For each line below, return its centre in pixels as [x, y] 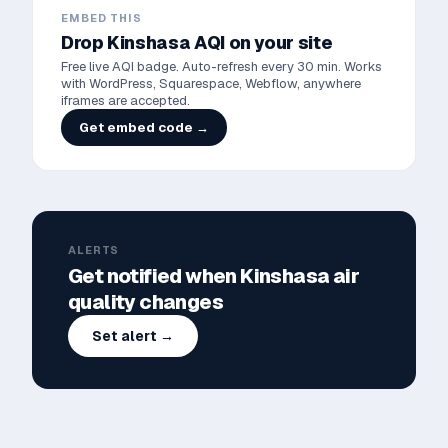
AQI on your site [261, 42]
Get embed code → [144, 127]
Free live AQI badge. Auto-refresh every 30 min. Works [221, 66]
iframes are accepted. [125, 100]
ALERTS [94, 250]
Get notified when [154, 276]
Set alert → [133, 336]
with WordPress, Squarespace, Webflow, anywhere [211, 83]
